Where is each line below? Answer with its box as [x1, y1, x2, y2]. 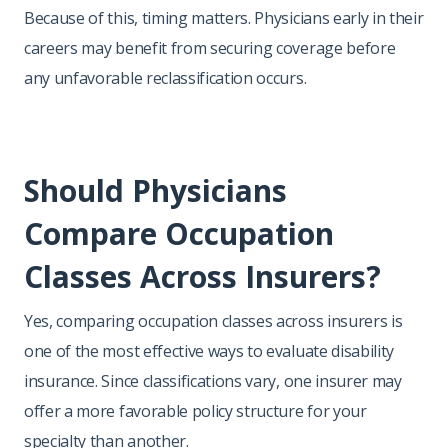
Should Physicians [24, 169, 287, 211]
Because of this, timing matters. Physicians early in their [24, 6, 424, 29]
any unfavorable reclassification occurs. [24, 66, 307, 89]
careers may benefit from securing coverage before [24, 36, 396, 59]
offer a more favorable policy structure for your [24, 399, 367, 422]
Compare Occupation [24, 212, 334, 254]
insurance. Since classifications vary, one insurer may [24, 369, 402, 392]
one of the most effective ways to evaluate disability [24, 339, 395, 362]
